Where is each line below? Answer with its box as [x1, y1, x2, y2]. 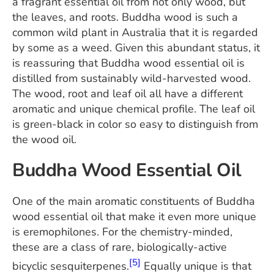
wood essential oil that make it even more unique [12, 209, 256, 224]
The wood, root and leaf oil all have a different [12, 86, 243, 101]
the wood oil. [12, 131, 76, 147]
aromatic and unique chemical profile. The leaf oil [12, 101, 255, 116]
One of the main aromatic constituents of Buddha [12, 193, 255, 209]
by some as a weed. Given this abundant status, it [12, 40, 260, 55]
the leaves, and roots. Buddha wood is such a [12, 9, 238, 24]
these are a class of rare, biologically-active [12, 239, 227, 254]
